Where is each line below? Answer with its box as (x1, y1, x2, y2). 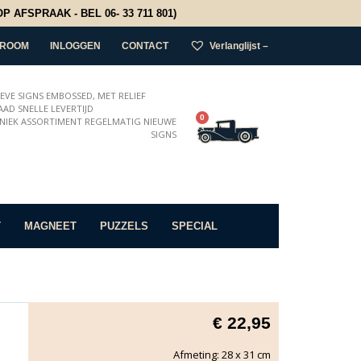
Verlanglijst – (210, 39, 268, 52)
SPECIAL (172, 219, 218, 232)
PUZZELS (100, 219, 148, 232)
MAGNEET (24, 219, 77, 232)
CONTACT (122, 39, 168, 52)
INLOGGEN (50, 39, 101, 52)
